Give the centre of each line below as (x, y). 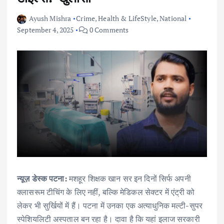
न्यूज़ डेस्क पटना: (42, 179)
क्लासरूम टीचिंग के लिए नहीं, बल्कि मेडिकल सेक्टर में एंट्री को (106, 192)
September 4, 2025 (45, 29)
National (173, 18)
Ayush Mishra (50, 18)
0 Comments (108, 29)
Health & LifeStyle (127, 18)
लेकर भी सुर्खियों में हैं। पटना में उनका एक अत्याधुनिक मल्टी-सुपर (110, 206)
